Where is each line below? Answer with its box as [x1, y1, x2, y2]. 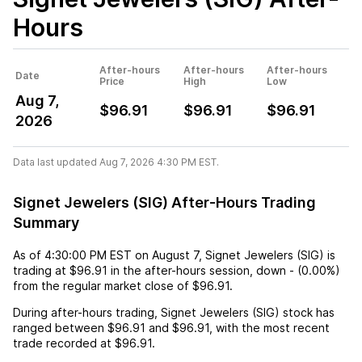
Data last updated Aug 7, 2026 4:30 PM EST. [13, 155, 219, 168]
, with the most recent [209, 320, 330, 335]
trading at [13, 263, 69, 277]
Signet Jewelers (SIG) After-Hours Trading [13, 193, 316, 211]
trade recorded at [13, 335, 112, 350]
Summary [13, 213, 79, 231]
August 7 [152, 247, 199, 262]
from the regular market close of [13, 278, 189, 293]
